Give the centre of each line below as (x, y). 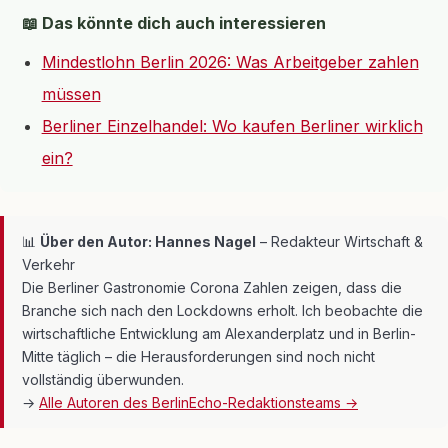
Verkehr (48, 264)
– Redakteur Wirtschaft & (339, 241)
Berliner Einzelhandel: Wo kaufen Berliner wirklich (232, 126)
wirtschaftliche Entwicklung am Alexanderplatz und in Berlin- (219, 333)
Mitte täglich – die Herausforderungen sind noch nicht (198, 356)
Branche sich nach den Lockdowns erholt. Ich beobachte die (222, 310)
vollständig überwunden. (103, 379)
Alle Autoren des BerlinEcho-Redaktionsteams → (198, 402)
